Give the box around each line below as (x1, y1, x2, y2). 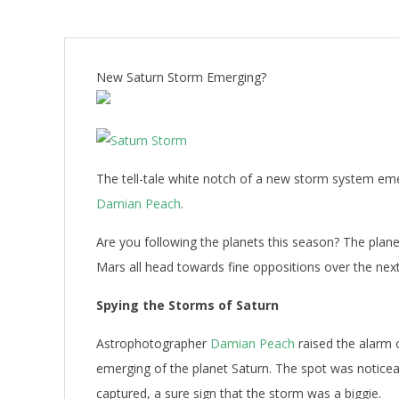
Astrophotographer (96, 335, 210, 352)
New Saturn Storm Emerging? (96, 69, 266, 85)
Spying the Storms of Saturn (96, 297, 279, 313)
